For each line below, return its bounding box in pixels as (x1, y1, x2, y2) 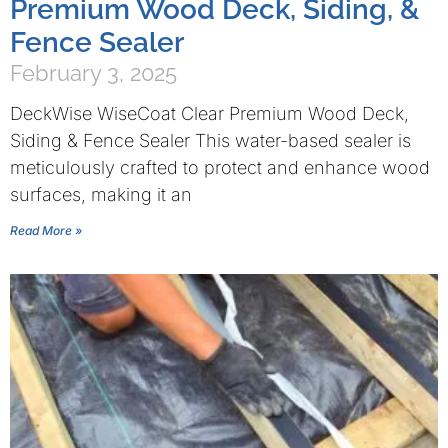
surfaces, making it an (10, 184, 192, 205)
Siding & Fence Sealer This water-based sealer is (10, 130, 411, 151)
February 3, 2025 (10, 60, 177, 86)
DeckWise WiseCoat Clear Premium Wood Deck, (10, 103, 409, 124)
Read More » (10, 223, 82, 238)
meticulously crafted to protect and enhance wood (10, 157, 430, 178)
